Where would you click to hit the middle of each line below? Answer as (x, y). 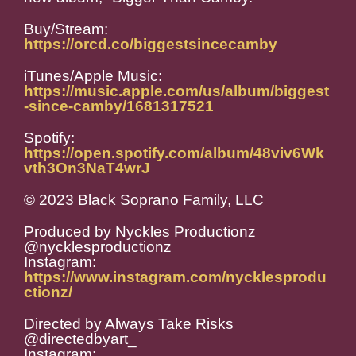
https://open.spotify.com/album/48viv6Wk (174, 153)
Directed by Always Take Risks (129, 324)
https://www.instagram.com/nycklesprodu (175, 277)
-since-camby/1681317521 (119, 106)
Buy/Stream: (66, 29)
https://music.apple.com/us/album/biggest (176, 91)
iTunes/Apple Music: (93, 76)
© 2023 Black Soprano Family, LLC (144, 200)
